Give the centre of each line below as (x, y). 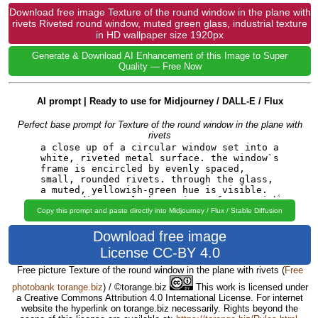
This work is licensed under (250, 287)
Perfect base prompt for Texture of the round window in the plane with (160, 124)
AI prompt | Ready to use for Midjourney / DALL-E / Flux (160, 102)
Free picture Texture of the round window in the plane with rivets (149, 270)
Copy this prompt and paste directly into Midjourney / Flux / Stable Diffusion (160, 210)
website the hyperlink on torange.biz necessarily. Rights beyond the (160, 308)
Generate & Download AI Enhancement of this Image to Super (160, 55)
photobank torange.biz (57, 287)
